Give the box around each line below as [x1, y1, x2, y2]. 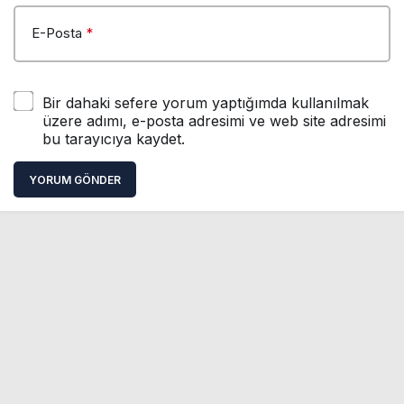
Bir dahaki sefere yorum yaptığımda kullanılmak [42, 94, 369, 113]
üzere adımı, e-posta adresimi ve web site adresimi [42, 112, 386, 131]
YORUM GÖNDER [29, 173, 121, 188]
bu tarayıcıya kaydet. [42, 130, 185, 149]
